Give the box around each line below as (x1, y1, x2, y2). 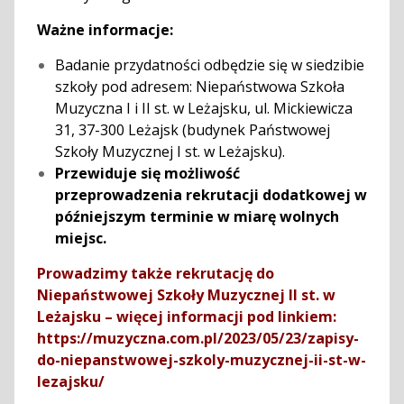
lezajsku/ (36, 371, 105, 391)
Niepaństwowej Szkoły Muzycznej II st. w (36, 284, 335, 305)
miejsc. (54, 227, 106, 248)
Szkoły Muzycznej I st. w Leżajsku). (54, 141, 285, 161)
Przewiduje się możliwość (54, 162, 240, 183)
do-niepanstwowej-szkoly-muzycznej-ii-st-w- (36, 349, 366, 370)
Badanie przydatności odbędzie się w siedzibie (54, 54, 364, 75)
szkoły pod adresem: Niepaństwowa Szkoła (54, 76, 344, 96)
